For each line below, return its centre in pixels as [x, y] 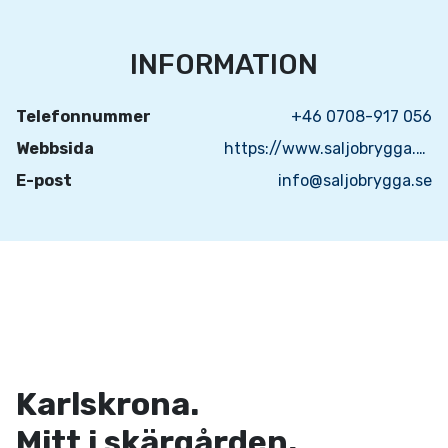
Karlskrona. [111, 404]
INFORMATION [224, 64]
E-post [44, 180]
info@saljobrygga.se [355, 180]
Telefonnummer [83, 116]
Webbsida [55, 148]
